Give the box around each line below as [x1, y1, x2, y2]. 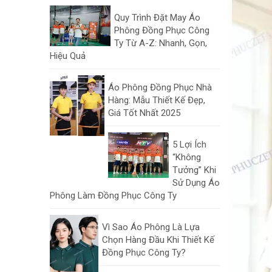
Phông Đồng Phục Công [114, 25, 209, 36]
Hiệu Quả [50, 50, 86, 61]
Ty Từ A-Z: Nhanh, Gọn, [114, 38, 207, 49]
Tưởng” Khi [172, 165, 216, 175]
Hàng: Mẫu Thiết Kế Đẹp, [108, 95, 205, 106]
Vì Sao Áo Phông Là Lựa [102, 222, 200, 233]
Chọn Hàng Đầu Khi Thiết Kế [102, 234, 214, 245]
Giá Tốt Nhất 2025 [108, 107, 180, 118]
